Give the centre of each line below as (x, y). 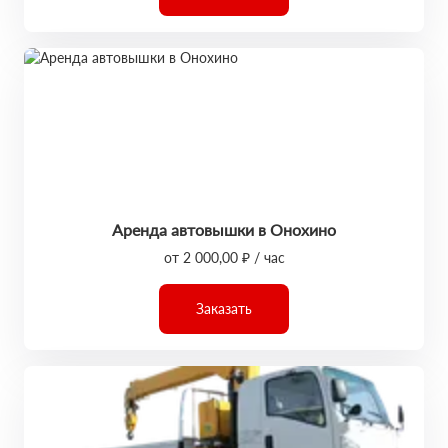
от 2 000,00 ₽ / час (224, 257)
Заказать (224, 308)
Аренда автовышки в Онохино (224, 229)
